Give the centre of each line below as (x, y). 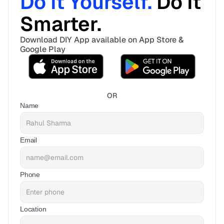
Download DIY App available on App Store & (102, 40)
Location (33, 209)
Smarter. (63, 24)
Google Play (43, 49)
